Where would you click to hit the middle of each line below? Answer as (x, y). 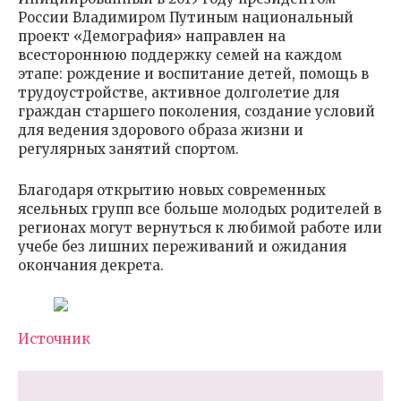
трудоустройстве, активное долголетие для (179, 93)
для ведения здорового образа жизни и (161, 131)
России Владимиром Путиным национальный (186, 18)
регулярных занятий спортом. (132, 149)
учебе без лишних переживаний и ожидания (182, 247)
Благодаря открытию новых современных (172, 191)
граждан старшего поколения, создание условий (196, 112)
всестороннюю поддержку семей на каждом (180, 55)
